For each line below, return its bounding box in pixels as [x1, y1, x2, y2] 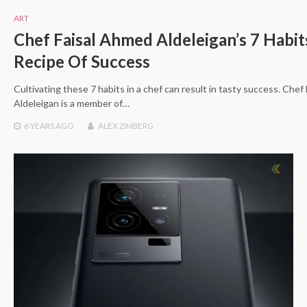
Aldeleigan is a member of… [14, 97, 130, 109]
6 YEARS [24, 120, 54, 131]
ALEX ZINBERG [98, 120, 153, 131]
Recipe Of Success [14, 51, 150, 71]
